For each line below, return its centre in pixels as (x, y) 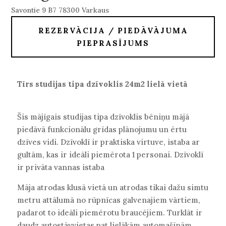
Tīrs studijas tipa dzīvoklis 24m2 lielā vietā (103, 84)
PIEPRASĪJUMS (113, 43)
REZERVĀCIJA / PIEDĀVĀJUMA (113, 30)
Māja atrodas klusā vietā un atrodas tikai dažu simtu (112, 187)
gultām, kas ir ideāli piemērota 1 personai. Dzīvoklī (110, 154)
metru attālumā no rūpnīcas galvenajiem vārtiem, (108, 200)
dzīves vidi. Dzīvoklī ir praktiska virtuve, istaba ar (108, 142)
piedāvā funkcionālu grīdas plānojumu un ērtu (102, 129)
